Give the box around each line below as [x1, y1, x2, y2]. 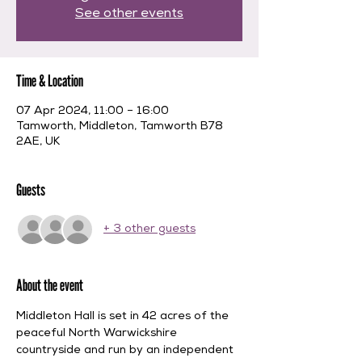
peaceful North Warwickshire [16, 328, 180, 339]
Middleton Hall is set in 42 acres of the [16, 311, 232, 322]
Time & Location [16, 71, 83, 90]
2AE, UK [16, 137, 60, 148]
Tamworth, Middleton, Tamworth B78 [16, 121, 223, 133]
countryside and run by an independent [16, 345, 237, 356]
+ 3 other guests [103, 223, 196, 235]
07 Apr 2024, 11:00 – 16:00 [16, 106, 169, 117]
